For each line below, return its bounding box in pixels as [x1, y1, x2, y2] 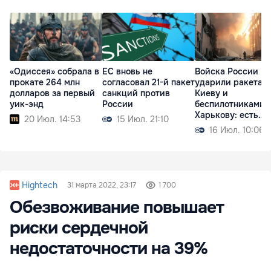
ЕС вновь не [102, 66, 152, 77]
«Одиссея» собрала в [10, 66, 99, 77]
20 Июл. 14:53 [24, 114, 80, 125]
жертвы [195, 120, 227, 132]
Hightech [22, 179, 57, 191]
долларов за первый [10, 88, 95, 99]
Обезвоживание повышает [10, 196, 224, 218]
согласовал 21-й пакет [102, 77, 195, 88]
